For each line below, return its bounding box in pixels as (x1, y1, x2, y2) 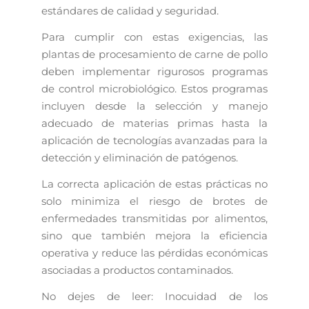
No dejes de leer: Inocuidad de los (41, 290, 268, 303)
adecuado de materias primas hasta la (41, 116, 268, 130)
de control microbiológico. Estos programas (41, 81, 268, 95)
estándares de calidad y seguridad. (41, 3, 219, 17)
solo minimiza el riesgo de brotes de (41, 195, 268, 208)
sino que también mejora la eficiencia (41, 229, 268, 243)
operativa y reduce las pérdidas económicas (41, 246, 268, 260)
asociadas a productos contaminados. (41, 263, 233, 277)
